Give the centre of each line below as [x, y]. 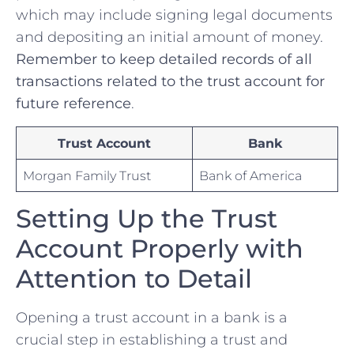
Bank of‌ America [251, 175]
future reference [73, 104]
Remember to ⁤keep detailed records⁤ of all [164, 60]
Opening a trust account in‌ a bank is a [152, 317]
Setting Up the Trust [147, 218]
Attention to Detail [134, 278]
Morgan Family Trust [87, 175]
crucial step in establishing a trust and [152, 339]
